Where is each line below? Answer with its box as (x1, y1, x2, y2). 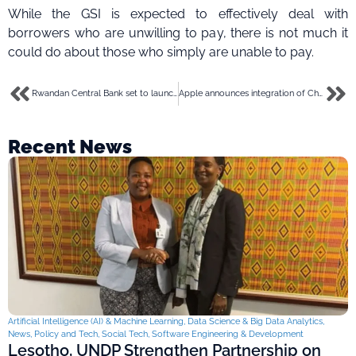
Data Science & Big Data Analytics (188, 315, 323, 327)
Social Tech (102, 328, 148, 339)
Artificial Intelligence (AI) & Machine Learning (8, 315, 184, 327)
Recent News (8, 134, 132, 158)
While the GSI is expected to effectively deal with (8, 6, 348, 22)
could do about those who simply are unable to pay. (8, 44, 314, 60)
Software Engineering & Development (152, 328, 304, 339)
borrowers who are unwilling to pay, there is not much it (8, 25, 348, 41)
